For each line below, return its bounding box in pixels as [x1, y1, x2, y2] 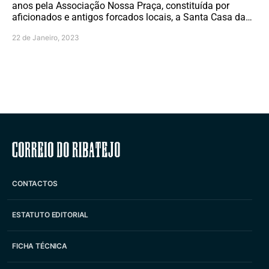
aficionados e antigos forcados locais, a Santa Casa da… [12, 11, 252, 23]
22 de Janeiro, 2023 [12, 32, 79, 42]
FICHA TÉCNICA [12, 241, 68, 251]
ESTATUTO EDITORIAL [12, 210, 89, 220]
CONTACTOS [12, 179, 58, 189]
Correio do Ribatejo [70, 140, 199, 158]
